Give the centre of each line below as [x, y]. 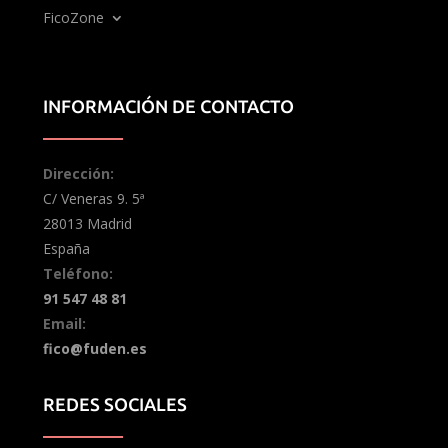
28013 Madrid [87, 223]
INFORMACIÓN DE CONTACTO [168, 106]
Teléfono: [79, 273]
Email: [66, 323]
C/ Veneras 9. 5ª [93, 198]
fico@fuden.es [94, 348]
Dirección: [78, 173]
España [66, 248]
